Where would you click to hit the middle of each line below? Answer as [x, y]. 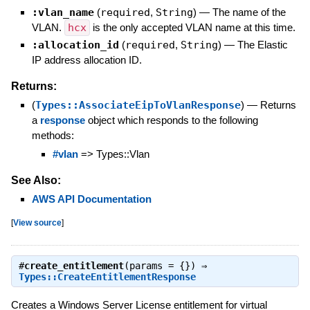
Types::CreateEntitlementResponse [107, 277]
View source [37, 222]
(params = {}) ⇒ [165, 266]
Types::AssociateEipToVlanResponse [138, 106]
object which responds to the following [171, 120]
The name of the [249, 12]
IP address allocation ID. [86, 60]
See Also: [36, 180]
